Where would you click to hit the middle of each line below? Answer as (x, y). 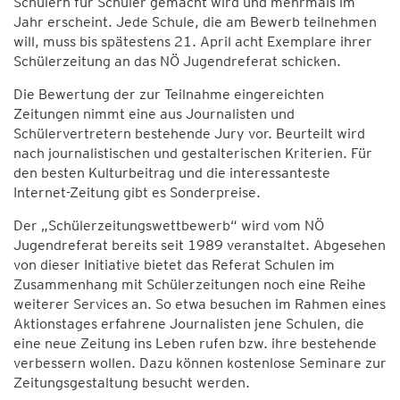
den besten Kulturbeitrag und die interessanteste (172, 173)
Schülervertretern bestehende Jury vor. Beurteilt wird (189, 133)
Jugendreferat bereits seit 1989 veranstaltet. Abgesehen (200, 245)
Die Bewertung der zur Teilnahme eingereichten (169, 94)
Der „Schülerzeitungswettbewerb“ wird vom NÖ (169, 225)
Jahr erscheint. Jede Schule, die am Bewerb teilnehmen (195, 22)
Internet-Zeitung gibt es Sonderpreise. (137, 192)
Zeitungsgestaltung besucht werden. (132, 383)
